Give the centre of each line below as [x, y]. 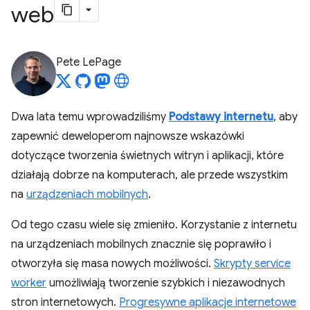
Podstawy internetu [221, 117]
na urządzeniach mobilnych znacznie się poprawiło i [141, 244]
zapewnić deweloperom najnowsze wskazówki [128, 136]
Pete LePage [89, 62]
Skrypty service [252, 264]
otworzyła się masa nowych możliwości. [112, 264]
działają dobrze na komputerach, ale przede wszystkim [149, 175]
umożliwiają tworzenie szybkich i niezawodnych [166, 283]
